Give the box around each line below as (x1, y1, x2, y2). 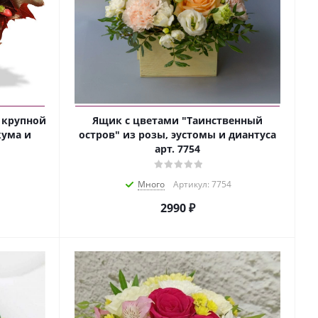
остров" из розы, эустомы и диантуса (79, 128, 276, 142)
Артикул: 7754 (173, 178, 231, 191)
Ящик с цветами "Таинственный (92, 114, 263, 128)
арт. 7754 (155, 142, 200, 156)
